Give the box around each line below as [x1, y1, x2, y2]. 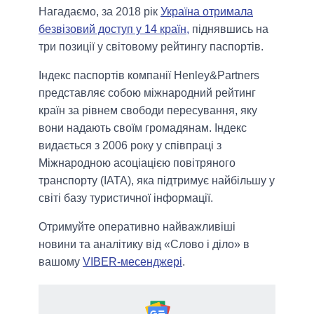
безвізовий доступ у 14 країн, [39, 22, 189, 35]
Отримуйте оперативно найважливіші [39, 220, 235, 233]
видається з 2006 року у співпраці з [39, 139, 221, 151]
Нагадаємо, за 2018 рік [39, 5, 161, 18]
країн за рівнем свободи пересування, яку [39, 104, 257, 116]
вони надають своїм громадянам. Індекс [39, 121, 247, 134]
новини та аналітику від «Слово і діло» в [39, 238, 250, 250]
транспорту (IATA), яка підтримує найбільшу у [39, 174, 275, 186]
